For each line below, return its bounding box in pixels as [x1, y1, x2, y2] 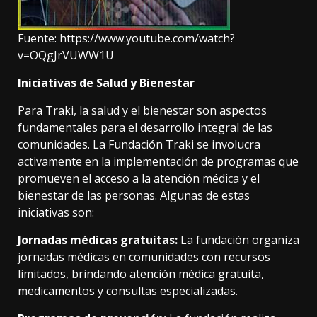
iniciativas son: [18, 204, 97, 221]
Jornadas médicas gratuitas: [18, 232, 178, 248]
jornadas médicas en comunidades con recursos [18, 249, 270, 265]
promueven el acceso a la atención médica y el [18, 171, 260, 187]
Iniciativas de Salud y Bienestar [18, 75, 195, 91]
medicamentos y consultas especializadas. [18, 283, 241, 299]
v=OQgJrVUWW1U [18, 47, 114, 64]
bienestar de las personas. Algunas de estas [18, 188, 250, 204]
